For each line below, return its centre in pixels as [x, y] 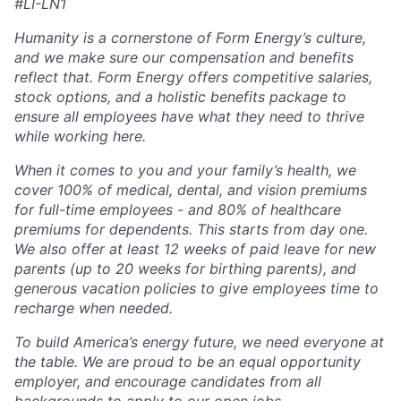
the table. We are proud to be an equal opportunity [188, 362]
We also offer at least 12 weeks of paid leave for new [195, 249]
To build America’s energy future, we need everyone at [199, 342]
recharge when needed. [94, 308]
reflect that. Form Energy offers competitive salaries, [193, 77]
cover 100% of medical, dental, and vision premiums [191, 190]
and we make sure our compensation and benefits [184, 58]
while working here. [80, 137]
